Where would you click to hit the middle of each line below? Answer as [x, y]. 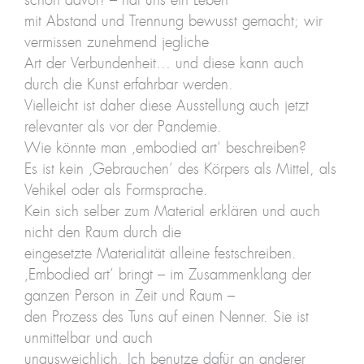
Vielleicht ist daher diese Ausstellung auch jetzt [166, 106]
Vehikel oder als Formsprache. [116, 191]
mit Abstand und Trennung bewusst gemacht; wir [173, 22]
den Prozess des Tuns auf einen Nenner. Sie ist [166, 317]
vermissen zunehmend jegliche [116, 43]
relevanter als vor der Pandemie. [123, 127]
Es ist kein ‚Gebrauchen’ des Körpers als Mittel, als [180, 169]
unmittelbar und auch [88, 338]
